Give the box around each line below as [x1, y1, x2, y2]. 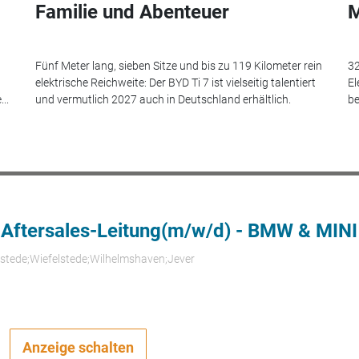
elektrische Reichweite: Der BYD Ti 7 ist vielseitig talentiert [35, 75, 316, 89]
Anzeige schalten [22, 338, 135, 356]
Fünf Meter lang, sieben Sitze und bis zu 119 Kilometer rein [35, 58, 322, 72]
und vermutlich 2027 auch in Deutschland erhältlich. [35, 92, 291, 106]
